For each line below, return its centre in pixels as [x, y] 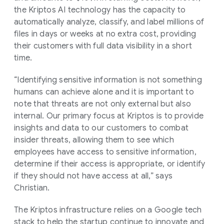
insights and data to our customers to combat [101, 128]
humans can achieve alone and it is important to [104, 92]
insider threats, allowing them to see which [94, 140]
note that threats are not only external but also [102, 104]
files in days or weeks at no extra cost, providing [105, 34]
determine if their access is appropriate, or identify [110, 164]
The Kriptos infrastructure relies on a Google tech [108, 210]
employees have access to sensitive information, [105, 152]
